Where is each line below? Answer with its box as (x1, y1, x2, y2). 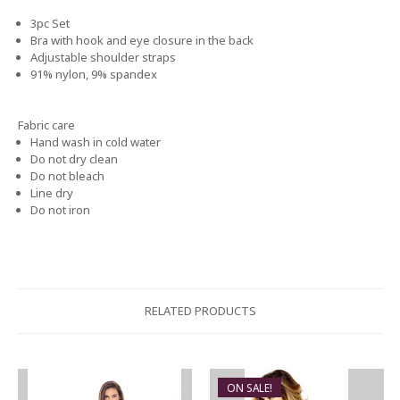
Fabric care (17, 117, 75, 134)
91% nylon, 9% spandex (30, 65, 158, 82)
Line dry (30, 185, 74, 202)
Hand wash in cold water (30, 134, 162, 151)
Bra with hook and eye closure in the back (30, 31, 254, 48)
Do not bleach (30, 168, 105, 185)
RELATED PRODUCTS (144, 303, 256, 320)
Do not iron (30, 202, 91, 219)
